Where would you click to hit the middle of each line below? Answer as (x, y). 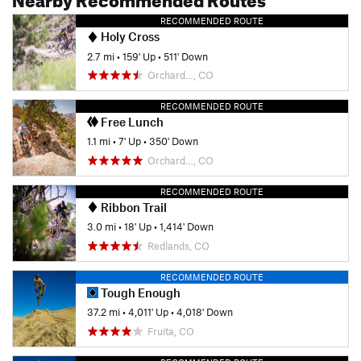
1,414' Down (187, 227)
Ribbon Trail (133, 207)
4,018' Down (205, 312)
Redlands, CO (178, 245)
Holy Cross (129, 37)
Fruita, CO (171, 331)
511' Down (186, 56)
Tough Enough (139, 292)
